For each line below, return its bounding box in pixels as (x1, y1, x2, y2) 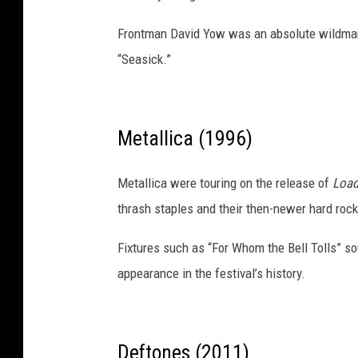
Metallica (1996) (117, 126, 253, 151)
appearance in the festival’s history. (117, 265, 305, 282)
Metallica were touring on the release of (117, 175, 332, 192)
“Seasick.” (117, 51, 171, 68)
